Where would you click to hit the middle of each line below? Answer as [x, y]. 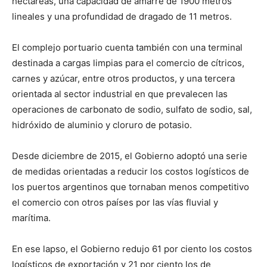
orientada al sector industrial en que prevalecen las [120, 94]
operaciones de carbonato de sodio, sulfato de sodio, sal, [132, 109]
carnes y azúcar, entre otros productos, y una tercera [123, 78]
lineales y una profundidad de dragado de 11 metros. [122, 16]
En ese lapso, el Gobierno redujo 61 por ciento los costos [132, 249]
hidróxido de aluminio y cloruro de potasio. [102, 125]
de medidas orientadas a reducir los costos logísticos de [131, 171]
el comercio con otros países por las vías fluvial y [115, 202]
